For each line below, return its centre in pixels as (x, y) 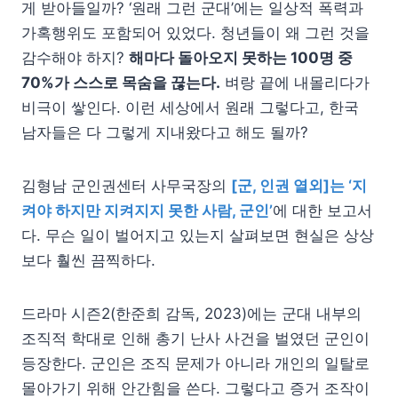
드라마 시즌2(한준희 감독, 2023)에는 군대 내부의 (191, 314)
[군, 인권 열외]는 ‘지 (299, 186)
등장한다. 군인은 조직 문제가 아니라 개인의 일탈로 (195, 363)
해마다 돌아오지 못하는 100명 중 (241, 58)
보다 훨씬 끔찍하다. (88, 260)
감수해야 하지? (75, 58)
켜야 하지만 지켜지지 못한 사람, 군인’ (147, 211)
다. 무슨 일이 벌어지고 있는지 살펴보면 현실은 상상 (198, 235)
